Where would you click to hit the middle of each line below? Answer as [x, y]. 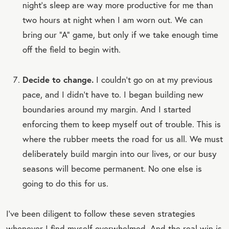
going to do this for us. [65, 183]
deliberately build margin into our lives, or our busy [120, 153]
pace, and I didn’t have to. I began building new [113, 94]
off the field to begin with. [72, 49]
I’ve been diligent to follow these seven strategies [101, 213]
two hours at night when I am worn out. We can [113, 19]
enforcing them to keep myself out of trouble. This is [122, 124]
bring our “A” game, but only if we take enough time [120, 34]
